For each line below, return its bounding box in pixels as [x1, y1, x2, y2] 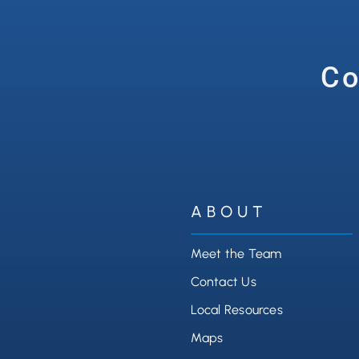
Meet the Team [191, 246, 282, 262]
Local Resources [191, 302, 283, 318]
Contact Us [191, 274, 256, 290]
